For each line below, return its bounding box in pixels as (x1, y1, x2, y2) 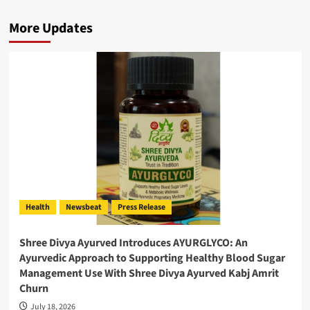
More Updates (8, 19, 93, 39)
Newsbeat (65, 201, 102, 214)
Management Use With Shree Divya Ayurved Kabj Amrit (19, 266, 279, 282)
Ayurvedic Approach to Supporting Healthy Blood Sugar (19, 250, 285, 266)
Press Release (117, 201, 165, 214)
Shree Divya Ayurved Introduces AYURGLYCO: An (19, 235, 248, 251)
